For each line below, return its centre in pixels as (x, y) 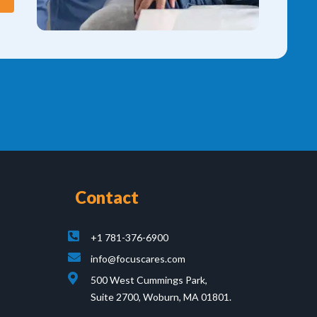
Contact (107, 197)
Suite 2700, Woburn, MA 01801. (161, 297)
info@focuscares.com (138, 259)
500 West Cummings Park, (149, 280)
